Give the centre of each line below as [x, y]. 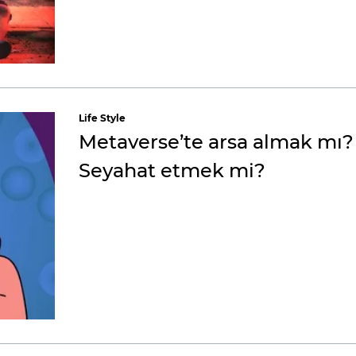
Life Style [102, 118]
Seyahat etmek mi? [172, 170]
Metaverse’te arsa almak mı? [216, 142]
